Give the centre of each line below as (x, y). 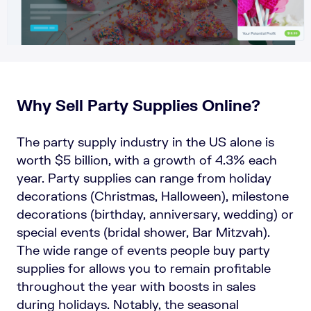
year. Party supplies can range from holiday (144, 178)
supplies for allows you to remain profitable (144, 268)
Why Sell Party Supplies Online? (138, 106)
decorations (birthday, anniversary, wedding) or (155, 214)
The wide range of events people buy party (143, 250)
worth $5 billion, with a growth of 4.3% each (147, 160)
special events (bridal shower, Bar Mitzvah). (143, 232)
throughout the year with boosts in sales (136, 286)
